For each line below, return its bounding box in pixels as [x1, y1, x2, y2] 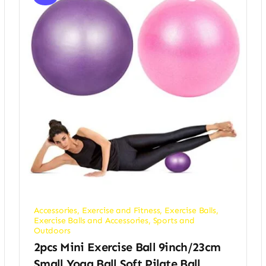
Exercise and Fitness [81, 205, 160, 216]
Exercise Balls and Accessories [33, 216, 148, 226]
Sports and [153, 216, 195, 226]
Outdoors [33, 226, 71, 236]
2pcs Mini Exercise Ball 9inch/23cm [33, 240, 221, 255]
